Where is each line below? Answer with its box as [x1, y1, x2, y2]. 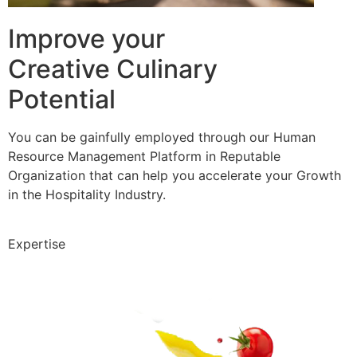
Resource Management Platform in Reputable [8, 147, 280, 164]
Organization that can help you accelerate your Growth [8, 167, 341, 183]
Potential [8, 83, 116, 115]
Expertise [8, 235, 65, 252]
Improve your [8, 22, 165, 54]
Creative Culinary [8, 53, 218, 84]
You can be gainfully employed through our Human [8, 128, 316, 145]
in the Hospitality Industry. [8, 186, 166, 202]
